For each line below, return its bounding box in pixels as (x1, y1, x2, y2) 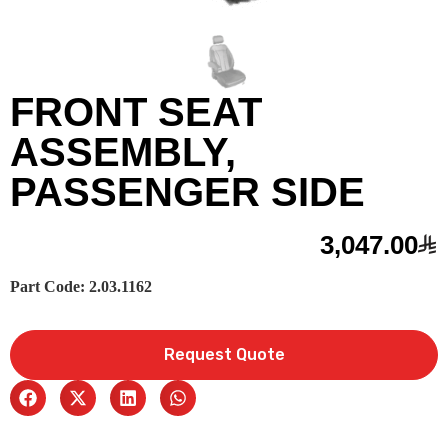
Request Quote (163, 345, 285, 365)
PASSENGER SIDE (10, 170, 365, 215)
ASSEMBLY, (10, 130, 236, 175)
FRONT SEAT (10, 90, 262, 135)
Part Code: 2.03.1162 (10, 278, 152, 296)
